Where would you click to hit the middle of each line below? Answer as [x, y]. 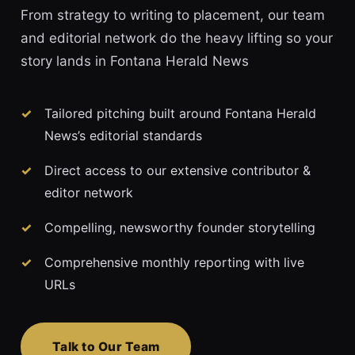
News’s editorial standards [123, 136]
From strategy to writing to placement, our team [173, 15]
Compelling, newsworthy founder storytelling [180, 228]
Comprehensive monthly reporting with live [174, 263]
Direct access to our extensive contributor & [177, 171]
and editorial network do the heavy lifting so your [177, 38]
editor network [89, 193]
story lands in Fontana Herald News [135, 61]
